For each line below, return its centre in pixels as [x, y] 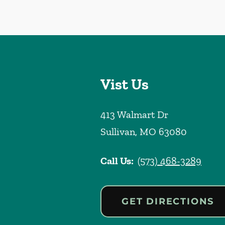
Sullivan [118, 131]
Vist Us [125, 84]
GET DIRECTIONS [168, 201]
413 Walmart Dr [134, 114]
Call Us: [117, 160]
